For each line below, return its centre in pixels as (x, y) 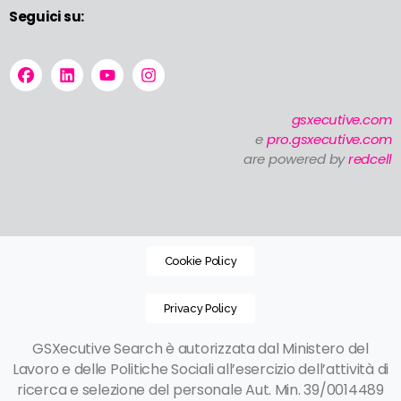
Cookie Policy (200, 261)
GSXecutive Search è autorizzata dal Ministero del (200, 349)
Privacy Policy (200, 309)
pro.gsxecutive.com (329, 140)
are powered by (294, 159)
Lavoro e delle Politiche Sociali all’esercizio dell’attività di (200, 370)
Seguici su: (47, 17)
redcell (368, 159)
